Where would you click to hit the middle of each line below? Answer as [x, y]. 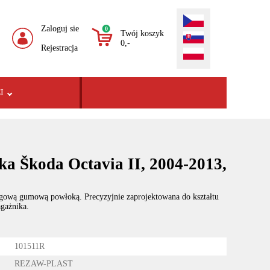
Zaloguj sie [60, 28]
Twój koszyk [143, 33]
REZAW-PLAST [44, 264]
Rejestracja [60, 48]
